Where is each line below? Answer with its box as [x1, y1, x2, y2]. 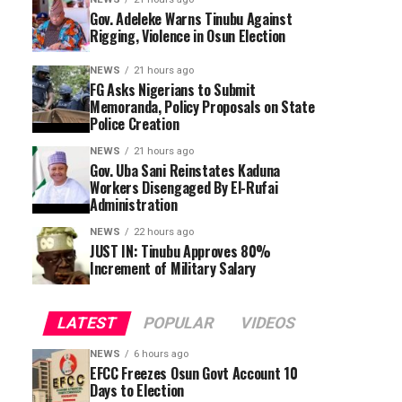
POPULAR [140, 314, 216, 332]
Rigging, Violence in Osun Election [90, 25, 286, 47]
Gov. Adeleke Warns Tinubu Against [90, 8, 293, 30]
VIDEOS [237, 314, 298, 332]
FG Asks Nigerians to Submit [90, 79, 256, 100]
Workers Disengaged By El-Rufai [90, 177, 278, 198]
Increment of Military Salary [90, 258, 257, 279]
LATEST [54, 314, 119, 332]
